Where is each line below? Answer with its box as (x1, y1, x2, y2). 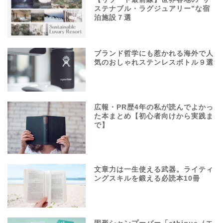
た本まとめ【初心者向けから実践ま (94, 112, 214, 120)
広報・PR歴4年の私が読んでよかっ (94, 104, 214, 111)
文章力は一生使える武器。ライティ (94, 165, 214, 173)
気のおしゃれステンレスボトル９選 (94, 58, 214, 66)
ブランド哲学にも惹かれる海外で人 (94, 49, 214, 57)
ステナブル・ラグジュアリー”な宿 (94, 4, 211, 12)
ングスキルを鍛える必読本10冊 (94, 174, 201, 182)
